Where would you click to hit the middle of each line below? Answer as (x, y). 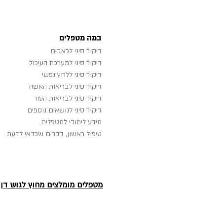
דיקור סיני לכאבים (76, 51)
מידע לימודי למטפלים (71, 122)
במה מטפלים (80, 38)
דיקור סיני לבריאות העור (68, 98)
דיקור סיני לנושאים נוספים (64, 110)
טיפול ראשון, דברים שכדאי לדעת (54, 134)
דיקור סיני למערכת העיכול (65, 63)
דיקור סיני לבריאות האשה (65, 87)
